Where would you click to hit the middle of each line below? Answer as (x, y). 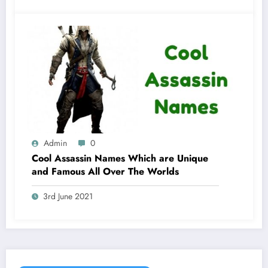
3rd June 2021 (68, 197)
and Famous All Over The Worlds (105, 172)
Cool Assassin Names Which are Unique (120, 159)
